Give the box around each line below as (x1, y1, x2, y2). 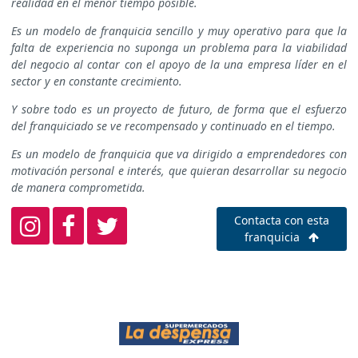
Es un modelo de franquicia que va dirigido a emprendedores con (11, 146, 347, 162)
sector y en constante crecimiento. (11, 74, 182, 89)
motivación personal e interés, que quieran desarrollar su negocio (11, 163, 347, 179)
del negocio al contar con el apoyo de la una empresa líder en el (11, 57, 347, 73)
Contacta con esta (234, 213, 330, 229)
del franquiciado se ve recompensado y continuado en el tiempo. (11, 118, 336, 134)
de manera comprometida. (11, 180, 145, 196)
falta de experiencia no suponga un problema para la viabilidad (11, 40, 347, 56)
